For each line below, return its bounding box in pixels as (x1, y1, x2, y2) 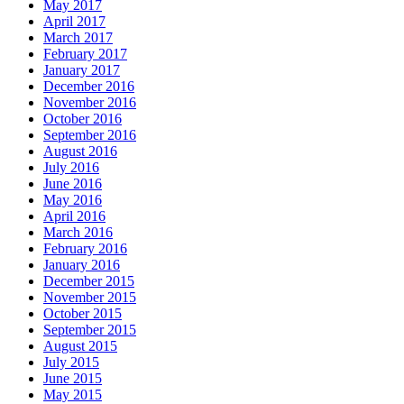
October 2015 (43, 305, 122, 321)
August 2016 (43, 142, 117, 159)
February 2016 (43, 240, 127, 256)
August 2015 (43, 337, 117, 353)
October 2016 (43, 110, 122, 126)
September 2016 (43, 126, 136, 142)
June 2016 (43, 175, 102, 191)
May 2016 (43, 191, 102, 207)
